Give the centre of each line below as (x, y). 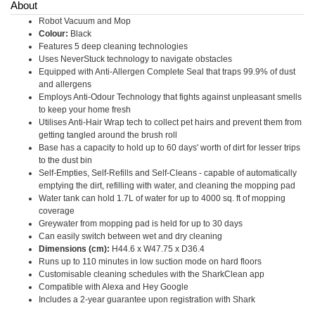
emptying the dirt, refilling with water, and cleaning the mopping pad (167, 186)
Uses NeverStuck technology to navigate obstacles (135, 59)
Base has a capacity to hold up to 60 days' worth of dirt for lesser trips (169, 148)
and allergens (65, 84)
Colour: (53, 34)
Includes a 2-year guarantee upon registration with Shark (147, 300)
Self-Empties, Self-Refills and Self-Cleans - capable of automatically (168, 173)
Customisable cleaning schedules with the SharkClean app (152, 274)
